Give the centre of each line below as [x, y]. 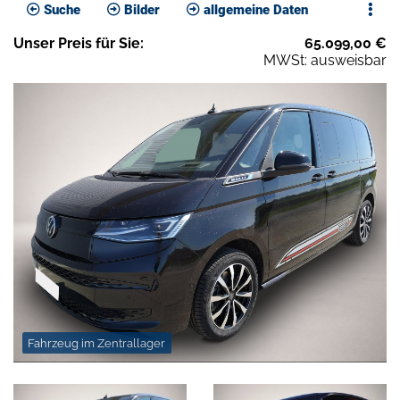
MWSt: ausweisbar [325, 61]
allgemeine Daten [254, 10]
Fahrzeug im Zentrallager [97, 343]
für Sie [116, 44]
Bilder [140, 10]
